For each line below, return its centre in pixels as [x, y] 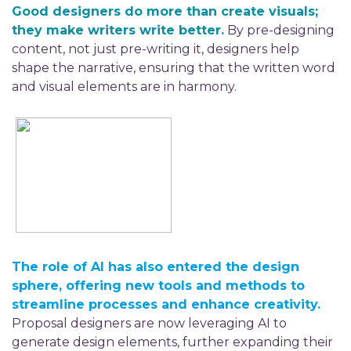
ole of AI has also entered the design [174, 266]
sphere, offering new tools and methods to [158, 285]
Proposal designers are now [100, 323]
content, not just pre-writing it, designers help [156, 49]
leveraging [221, 323]
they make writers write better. [118, 31]
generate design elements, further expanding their [172, 342]
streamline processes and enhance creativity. [166, 304]
